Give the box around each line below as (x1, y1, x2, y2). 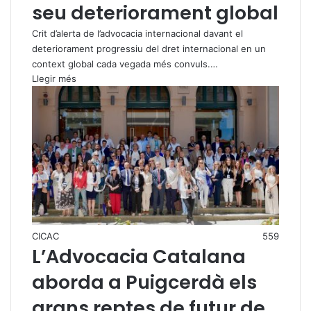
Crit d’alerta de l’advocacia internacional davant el (32, 27, 243, 39)
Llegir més (32, 72, 76, 84)
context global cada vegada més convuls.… (32, 58, 218, 69)
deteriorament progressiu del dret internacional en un (32, 42, 266, 54)
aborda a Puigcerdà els (32, 269, 257, 296)
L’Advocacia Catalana (32, 244, 246, 270)
